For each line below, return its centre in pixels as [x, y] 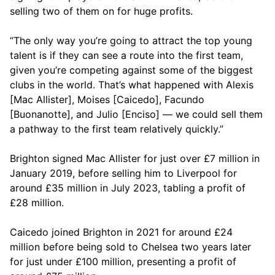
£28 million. [37, 202]
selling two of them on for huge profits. [101, 11]
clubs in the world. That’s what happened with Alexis [132, 84]
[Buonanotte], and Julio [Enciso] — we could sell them [136, 114]
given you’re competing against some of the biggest [131, 70]
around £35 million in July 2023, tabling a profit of [128, 188]
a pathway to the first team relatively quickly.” [117, 129]
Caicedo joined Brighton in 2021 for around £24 [121, 232]
